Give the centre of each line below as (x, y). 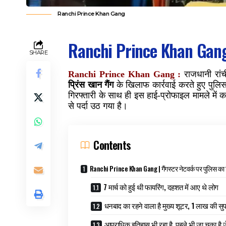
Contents (112, 145)
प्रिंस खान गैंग (91, 84)
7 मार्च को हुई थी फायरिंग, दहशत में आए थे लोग (161, 186)
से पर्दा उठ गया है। (98, 106)
